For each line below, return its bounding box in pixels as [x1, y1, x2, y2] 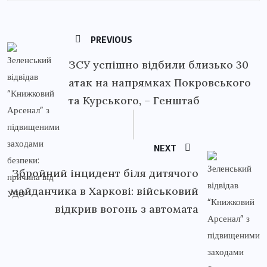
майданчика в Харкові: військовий [10, 184, 198, 198]
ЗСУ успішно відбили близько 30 [69, 57, 249, 72]
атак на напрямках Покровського [69, 75, 251, 89]
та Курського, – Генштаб [69, 93, 200, 107]
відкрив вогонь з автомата [55, 201, 198, 216]
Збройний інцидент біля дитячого [12, 166, 198, 180]
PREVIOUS [89, 33, 132, 45]
